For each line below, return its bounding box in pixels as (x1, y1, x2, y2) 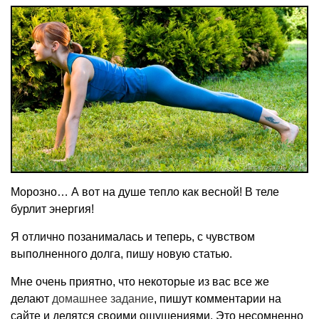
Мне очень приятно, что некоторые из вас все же (11, 275, 269, 288)
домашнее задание (52, 292, 154, 305)
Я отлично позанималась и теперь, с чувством (11, 230, 255, 243)
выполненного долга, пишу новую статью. (11, 247, 232, 260)
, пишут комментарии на (154, 292, 281, 305)
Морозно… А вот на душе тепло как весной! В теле (11, 185, 279, 198)
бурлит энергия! (11, 202, 94, 215)
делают (11, 292, 52, 305)
